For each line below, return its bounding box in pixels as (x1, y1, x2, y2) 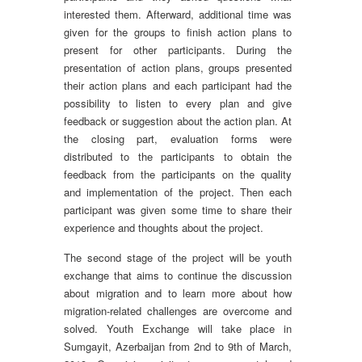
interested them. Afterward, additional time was (64, 6, 293, 22)
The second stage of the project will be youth (64, 250, 293, 265)
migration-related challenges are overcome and (64, 303, 293, 318)
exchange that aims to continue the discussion (64, 267, 293, 283)
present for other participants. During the (64, 42, 293, 57)
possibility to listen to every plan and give (64, 95, 293, 111)
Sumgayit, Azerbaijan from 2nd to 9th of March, (64, 339, 293, 354)
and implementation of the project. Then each (64, 184, 293, 200)
